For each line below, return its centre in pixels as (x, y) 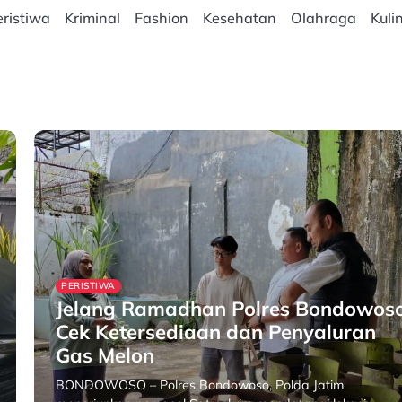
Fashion (161, 18)
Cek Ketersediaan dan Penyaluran (216, 332)
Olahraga (323, 18)
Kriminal (92, 18)
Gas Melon (105, 355)
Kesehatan (239, 18)
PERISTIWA (88, 286)
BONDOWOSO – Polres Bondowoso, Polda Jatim (201, 385)
